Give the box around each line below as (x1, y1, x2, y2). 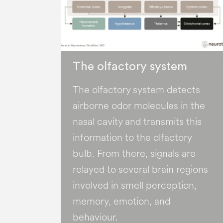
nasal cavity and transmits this (73, 114, 202, 129)
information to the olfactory (73, 130, 192, 145)
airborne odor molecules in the (73, 99, 205, 113)
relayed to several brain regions (73, 162, 208, 177)
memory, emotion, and (73, 194, 170, 209)
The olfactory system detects (73, 83, 200, 98)
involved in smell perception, (73, 178, 197, 193)
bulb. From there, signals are (73, 146, 196, 161)
